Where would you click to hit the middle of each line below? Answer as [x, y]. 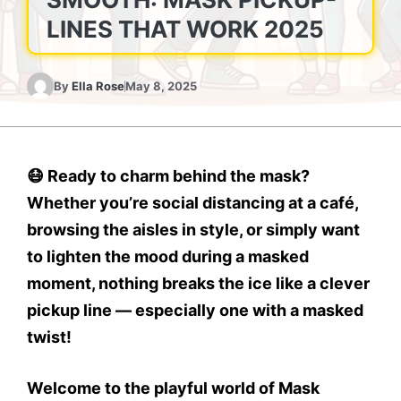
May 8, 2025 [161, 86]
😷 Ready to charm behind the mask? [168, 176]
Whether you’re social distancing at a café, [192, 203]
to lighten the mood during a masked [168, 256]
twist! [49, 337]
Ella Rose [98, 86]
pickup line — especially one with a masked [195, 310]
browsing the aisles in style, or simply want [193, 230]
